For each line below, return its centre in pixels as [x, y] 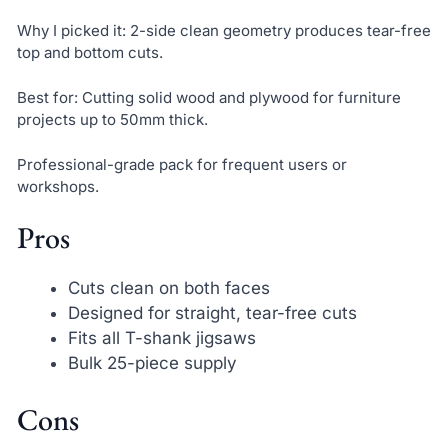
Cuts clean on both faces [168, 288]
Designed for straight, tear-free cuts [212, 313]
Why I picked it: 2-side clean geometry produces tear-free [223, 31]
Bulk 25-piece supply [152, 363]
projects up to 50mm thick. [112, 120]
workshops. [57, 186]
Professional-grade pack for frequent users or [181, 164]
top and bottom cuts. [89, 53]
